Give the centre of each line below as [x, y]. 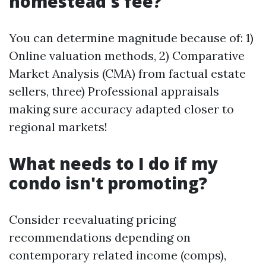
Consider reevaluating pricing [92, 219]
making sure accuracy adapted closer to [121, 109]
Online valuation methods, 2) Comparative [127, 56]
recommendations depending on [100, 237]
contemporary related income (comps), [118, 255]
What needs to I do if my [113, 163]
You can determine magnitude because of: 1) [131, 38]
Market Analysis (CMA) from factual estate [127, 73]
